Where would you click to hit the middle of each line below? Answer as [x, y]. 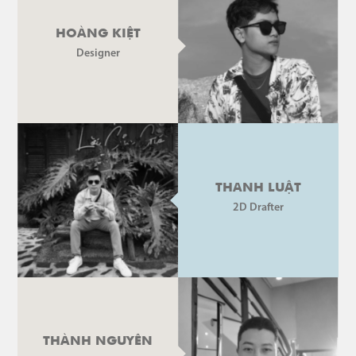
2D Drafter [258, 207]
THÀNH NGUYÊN [98, 342]
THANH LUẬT [258, 188]
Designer [98, 54]
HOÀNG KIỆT [98, 35]
